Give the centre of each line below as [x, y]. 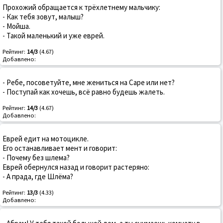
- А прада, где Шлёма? [38, 177]
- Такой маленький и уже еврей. [54, 36]
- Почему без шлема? [36, 158]
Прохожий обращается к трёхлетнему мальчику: [81, 7]
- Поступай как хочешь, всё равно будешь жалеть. [84, 92]
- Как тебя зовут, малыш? [43, 17]
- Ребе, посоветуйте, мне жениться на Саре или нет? [89, 83]
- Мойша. [16, 26]
